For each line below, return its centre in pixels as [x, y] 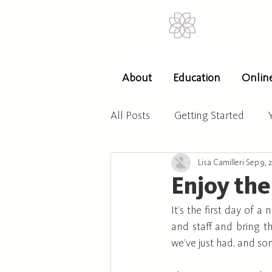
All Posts [130, 116]
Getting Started [209, 116]
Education [197, 79]
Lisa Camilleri [221, 162]
